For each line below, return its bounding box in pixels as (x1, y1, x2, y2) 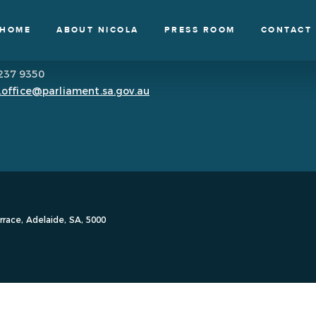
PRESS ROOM (164, 25, 236, 35)
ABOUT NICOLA (56, 25, 139, 35)
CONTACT (260, 25, 312, 35)
